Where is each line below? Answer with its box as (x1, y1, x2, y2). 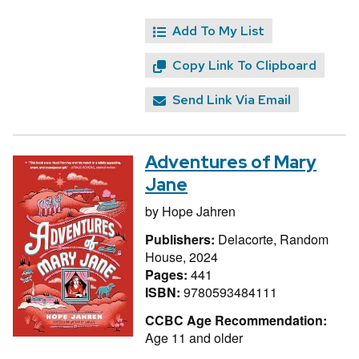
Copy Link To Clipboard (172, 57, 317, 75)
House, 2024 (145, 247, 218, 266)
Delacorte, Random (218, 229, 329, 248)
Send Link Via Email (172, 91, 291, 109)
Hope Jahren (162, 202, 236, 221)
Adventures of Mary (145, 151, 317, 175)
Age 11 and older (145, 328, 243, 347)
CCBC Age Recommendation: (145, 310, 327, 329)
